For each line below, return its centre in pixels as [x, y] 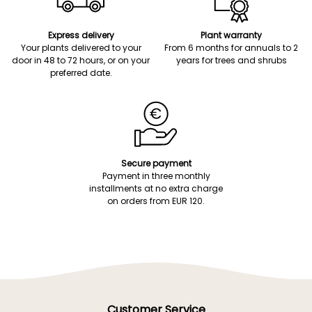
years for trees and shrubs [231, 60]
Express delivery [81, 35]
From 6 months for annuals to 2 [231, 48]
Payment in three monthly [156, 176]
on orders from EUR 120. [156, 201]
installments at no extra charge [156, 188]
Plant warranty [231, 35]
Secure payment [156, 163]
